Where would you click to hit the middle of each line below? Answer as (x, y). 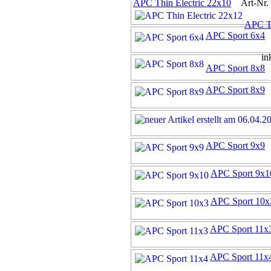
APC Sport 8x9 (235, 90)
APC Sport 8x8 (235, 68)
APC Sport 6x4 (235, 36)
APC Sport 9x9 (235, 146)
